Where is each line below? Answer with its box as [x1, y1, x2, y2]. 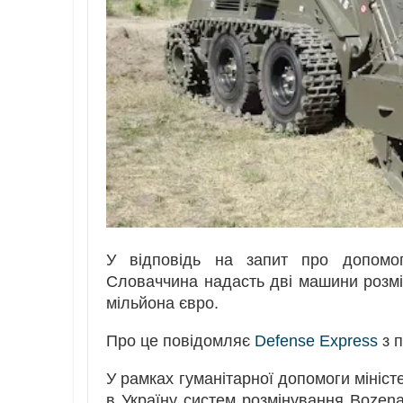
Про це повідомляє [106, 331, 255, 350]
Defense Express [255, 331, 378, 350]
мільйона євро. [106, 294, 219, 313]
